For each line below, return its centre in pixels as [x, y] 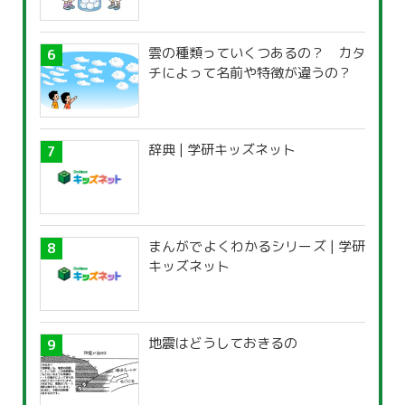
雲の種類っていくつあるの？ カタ [257, 53]
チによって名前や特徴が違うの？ [250, 73]
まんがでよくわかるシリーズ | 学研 [257, 247]
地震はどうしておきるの [223, 344]
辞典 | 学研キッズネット [222, 150]
